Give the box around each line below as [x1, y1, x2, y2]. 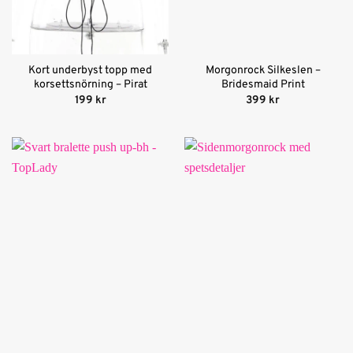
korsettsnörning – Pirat [33, 78, 147, 92]
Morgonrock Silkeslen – [205, 64, 321, 78]
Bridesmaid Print [221, 78, 305, 92]
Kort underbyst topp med [28, 64, 152, 78]
